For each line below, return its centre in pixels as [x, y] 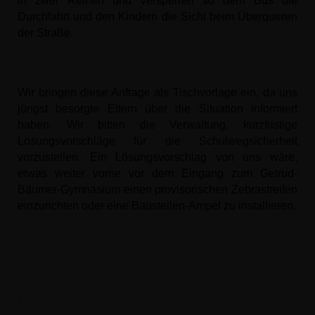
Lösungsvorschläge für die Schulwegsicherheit [157, 141]
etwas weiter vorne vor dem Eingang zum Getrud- [157, 173]
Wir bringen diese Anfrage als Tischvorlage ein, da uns [157, 92]
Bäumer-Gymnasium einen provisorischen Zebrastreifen [157, 189]
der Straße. [45, 33]
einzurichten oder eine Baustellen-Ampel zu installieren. [157, 206]
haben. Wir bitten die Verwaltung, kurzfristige [157, 125]
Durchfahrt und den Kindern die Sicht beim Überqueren [157, 17]
